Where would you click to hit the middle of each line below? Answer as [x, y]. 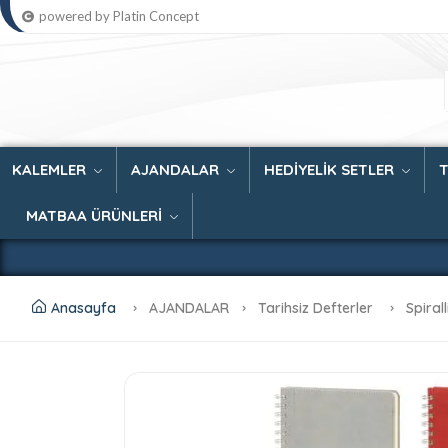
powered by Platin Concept [119, 16]
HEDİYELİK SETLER [331, 170]
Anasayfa [83, 308]
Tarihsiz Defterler [317, 308]
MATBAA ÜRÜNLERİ [96, 216]
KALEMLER [51, 170]
